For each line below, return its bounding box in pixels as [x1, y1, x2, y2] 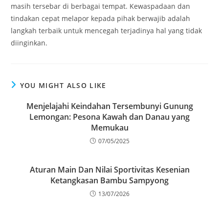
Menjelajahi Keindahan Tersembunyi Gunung [26, 101, 193, 111]
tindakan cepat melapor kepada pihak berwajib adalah [11, 14, 191, 23]
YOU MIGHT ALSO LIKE [20, 81, 107, 90]
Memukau [90, 122, 129, 133]
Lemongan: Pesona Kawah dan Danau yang [29, 111, 190, 122]
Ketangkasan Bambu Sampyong [50, 175, 169, 186]
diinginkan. [11, 38, 48, 47]
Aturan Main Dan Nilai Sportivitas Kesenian [29, 164, 190, 175]
